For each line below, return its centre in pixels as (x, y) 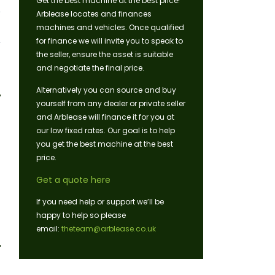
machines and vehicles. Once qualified (110, 28)
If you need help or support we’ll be (100, 202)
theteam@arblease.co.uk (109, 229)
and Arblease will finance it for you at (105, 117)
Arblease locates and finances (94, 14)
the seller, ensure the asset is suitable (105, 55)
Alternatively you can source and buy (106, 90)
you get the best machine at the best (105, 144)
